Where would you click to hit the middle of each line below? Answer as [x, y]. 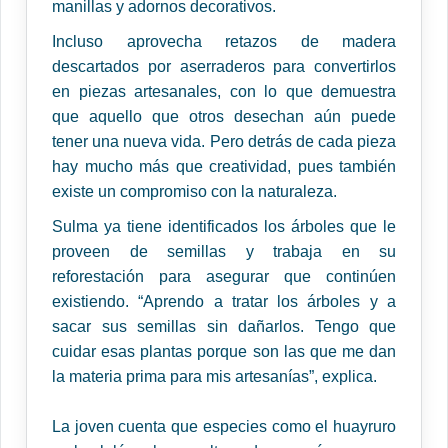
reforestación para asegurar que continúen [224, 277]
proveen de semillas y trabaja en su [224, 252]
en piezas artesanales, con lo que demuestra [224, 92]
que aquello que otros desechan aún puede [224, 117]
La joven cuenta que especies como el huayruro [224, 427]
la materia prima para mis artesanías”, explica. [214, 377]
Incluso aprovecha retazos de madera [224, 42]
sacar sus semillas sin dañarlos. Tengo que [224, 327]
